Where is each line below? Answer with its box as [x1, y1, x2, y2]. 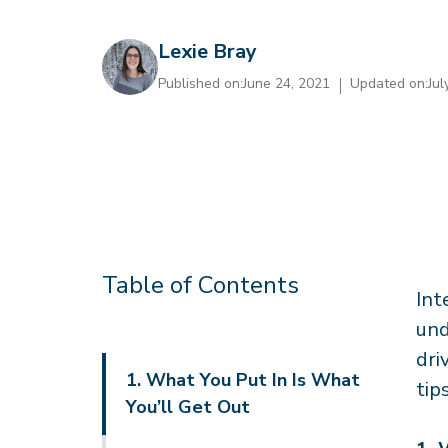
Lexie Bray [158, 38, 257, 65]
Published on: [158, 74, 243, 93]
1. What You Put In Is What [126, 368, 360, 392]
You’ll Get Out [126, 395, 250, 419]
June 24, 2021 [243, 74, 330, 93]
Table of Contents [102, 269, 299, 301]
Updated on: [350, 74, 428, 93]
